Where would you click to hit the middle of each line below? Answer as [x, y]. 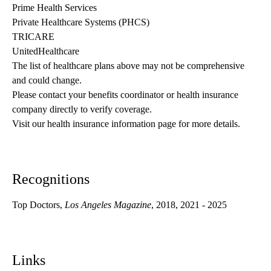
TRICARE [33, 37]
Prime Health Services [54, 8]
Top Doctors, [38, 205]
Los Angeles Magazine [108, 205]
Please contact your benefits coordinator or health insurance [125, 95]
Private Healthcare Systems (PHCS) [81, 22]
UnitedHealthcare [46, 51]
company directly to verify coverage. [82, 109]
